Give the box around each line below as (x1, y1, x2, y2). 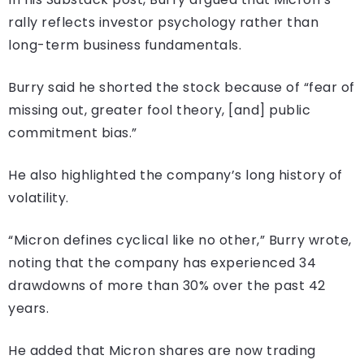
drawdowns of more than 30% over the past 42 (8, 275, 326, 295)
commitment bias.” (8, 123, 137, 142)
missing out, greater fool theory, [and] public (8, 100, 310, 119)
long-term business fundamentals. (8, 35, 241, 54)
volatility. (8, 188, 69, 207)
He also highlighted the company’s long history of (8, 165, 343, 184)
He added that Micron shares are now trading (8, 340, 316, 360)
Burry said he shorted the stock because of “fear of (8, 77, 355, 97)
